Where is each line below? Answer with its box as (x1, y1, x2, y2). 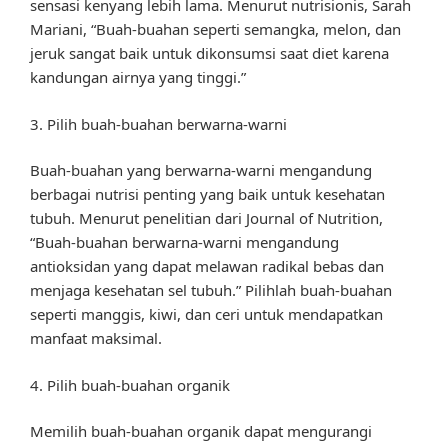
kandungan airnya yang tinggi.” (30, 67, 246, 88)
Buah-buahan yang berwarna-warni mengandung (30, 160, 372, 181)
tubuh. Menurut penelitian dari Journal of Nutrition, (30, 208, 383, 229)
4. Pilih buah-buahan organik (30, 374, 230, 395)
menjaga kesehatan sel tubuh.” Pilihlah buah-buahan (30, 280, 392, 301)
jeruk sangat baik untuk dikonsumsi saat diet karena (30, 43, 389, 64)
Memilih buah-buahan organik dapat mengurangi (30, 421, 372, 442)
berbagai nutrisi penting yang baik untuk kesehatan (30, 184, 385, 205)
